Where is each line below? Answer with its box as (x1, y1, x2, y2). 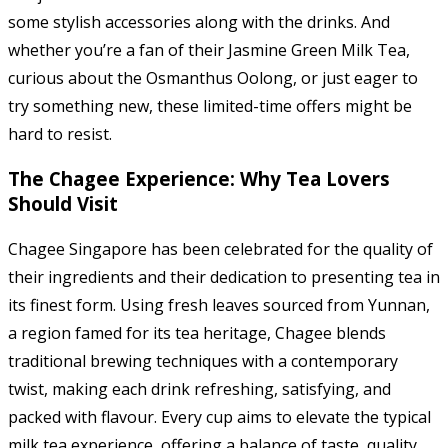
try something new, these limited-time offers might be (8, 94, 412, 117)
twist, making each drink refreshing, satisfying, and (8, 377, 391, 400)
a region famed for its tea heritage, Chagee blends (8, 321, 386, 344)
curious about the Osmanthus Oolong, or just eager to (8, 66, 418, 89)
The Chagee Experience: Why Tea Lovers (8, 166, 390, 192)
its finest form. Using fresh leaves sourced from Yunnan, (8, 293, 430, 316)
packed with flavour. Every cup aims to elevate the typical (8, 405, 431, 428)
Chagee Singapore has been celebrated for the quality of (8, 237, 433, 260)
